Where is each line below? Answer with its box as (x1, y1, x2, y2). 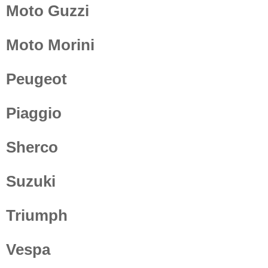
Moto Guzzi (6, 1, 89, 20)
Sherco (6, 138, 58, 156)
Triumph (6, 206, 68, 224)
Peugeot (6, 69, 67, 88)
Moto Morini (6, 35, 95, 54)
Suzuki (6, 172, 56, 190)
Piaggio (6, 103, 62, 122)
